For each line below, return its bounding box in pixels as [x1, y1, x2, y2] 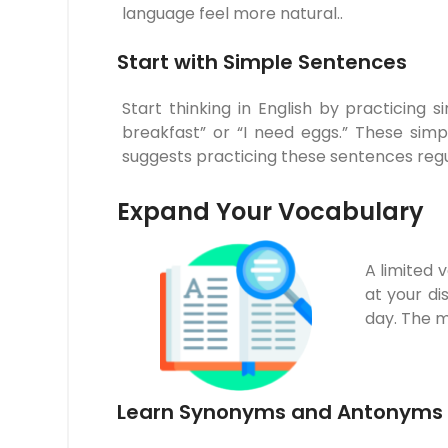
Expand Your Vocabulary [117, 195, 424, 229]
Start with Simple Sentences [117, 48, 407, 77]
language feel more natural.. [122, 2, 343, 26]
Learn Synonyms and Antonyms [117, 397, 443, 426]
